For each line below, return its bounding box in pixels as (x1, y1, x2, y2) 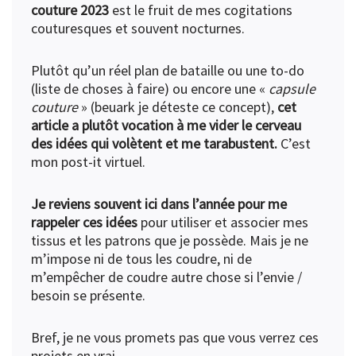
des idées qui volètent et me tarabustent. (31, 134, 281, 153)
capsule (269, 79, 315, 99)
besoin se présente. (31, 286, 149, 305)
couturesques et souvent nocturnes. (31, 19, 245, 38)
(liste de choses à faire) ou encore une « (31, 79, 269, 99)
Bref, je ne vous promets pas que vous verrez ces (31, 328, 319, 347)
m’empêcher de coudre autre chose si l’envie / (31, 268, 302, 287)
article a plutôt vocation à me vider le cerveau (31, 116, 301, 135)
